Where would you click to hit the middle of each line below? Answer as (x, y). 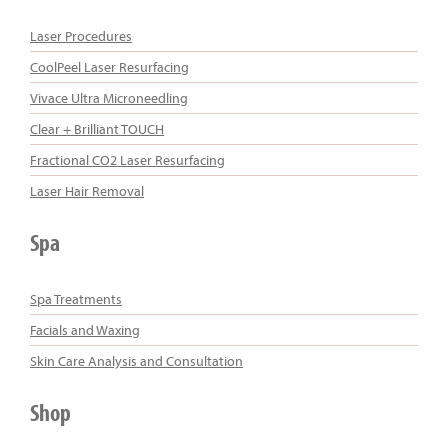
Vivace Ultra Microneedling (109, 97)
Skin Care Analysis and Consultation (136, 360)
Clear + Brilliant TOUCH (97, 128)
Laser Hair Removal (87, 190)
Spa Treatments (76, 298)
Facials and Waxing (85, 329)
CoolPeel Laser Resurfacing (109, 66)
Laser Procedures (81, 35)
